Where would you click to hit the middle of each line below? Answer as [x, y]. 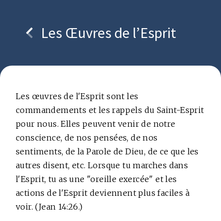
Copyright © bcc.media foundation [110, 83]
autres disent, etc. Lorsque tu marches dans [102, 165]
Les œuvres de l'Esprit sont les [77, 96]
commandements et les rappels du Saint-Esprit [110, 110]
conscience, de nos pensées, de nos [87, 138]
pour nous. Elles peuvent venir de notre [96, 124]
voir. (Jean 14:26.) [49, 207]
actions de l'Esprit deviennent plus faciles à [103, 193]
